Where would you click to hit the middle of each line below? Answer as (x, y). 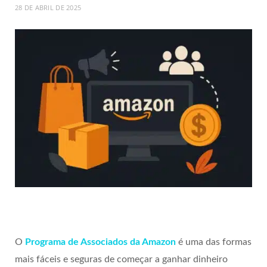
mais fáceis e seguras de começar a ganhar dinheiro (121, 260)
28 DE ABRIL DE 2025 (48, 7)
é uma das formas (215, 242)
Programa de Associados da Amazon (100, 242)
